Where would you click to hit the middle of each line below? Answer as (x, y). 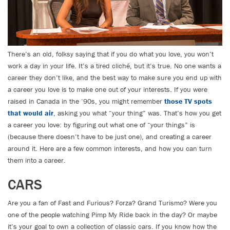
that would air (31, 113)
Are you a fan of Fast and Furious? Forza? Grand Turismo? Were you (112, 203)
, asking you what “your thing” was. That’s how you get (137, 113)
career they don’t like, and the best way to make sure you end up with (115, 77)
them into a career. (37, 160)
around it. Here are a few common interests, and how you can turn (110, 148)
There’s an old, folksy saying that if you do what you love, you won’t (111, 54)
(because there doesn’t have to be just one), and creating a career (110, 136)
